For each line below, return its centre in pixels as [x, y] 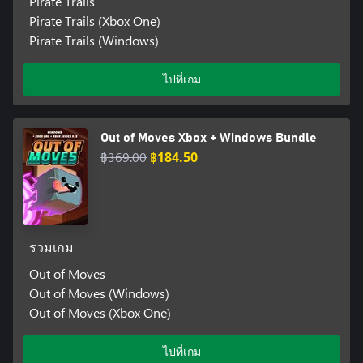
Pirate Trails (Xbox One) [94, 20]
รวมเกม [51, 248]
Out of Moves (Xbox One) [100, 312]
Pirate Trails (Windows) [94, 40]
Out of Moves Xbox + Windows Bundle [209, 137]
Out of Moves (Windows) [99, 293]
